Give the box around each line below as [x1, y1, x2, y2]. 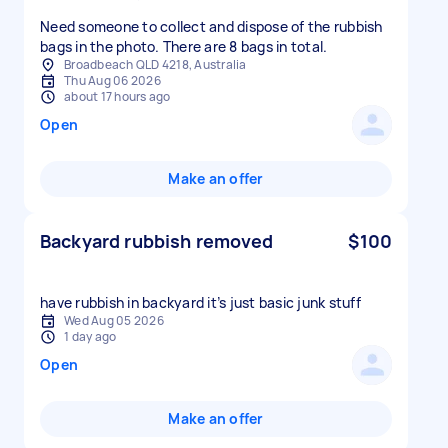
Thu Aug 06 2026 [64, 72, 161, 89]
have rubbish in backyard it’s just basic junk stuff [40, 293, 361, 312]
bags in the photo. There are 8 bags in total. [40, 37, 328, 56]
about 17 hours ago [64, 88, 171, 105]
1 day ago [64, 328, 117, 345]
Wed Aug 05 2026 [64, 312, 164, 329]
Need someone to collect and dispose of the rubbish [40, 17, 383, 36]
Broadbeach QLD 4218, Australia [64, 56, 247, 73]
